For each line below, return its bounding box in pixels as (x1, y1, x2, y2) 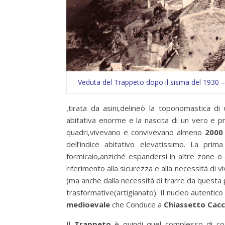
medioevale (66, 199, 110, 209)
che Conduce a (110, 199, 164, 209)
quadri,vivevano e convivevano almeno (66, 127, 202, 137)
